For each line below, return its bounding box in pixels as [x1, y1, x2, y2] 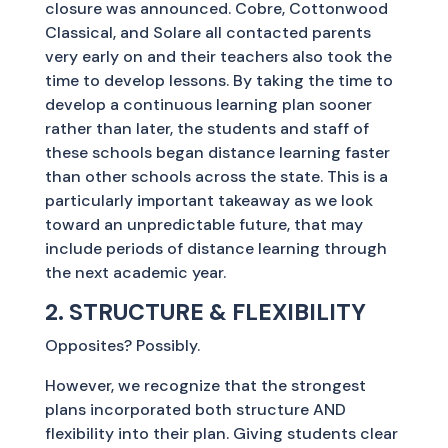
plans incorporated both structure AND [44, 398, 346, 420]
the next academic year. [44, 261, 226, 283]
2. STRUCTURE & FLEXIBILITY [44, 296, 366, 327]
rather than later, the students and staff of [44, 117, 369, 139]
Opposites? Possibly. [44, 334, 200, 356]
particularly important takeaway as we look [44, 189, 373, 211]
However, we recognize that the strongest [44, 374, 366, 396]
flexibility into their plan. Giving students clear [44, 422, 398, 444]
